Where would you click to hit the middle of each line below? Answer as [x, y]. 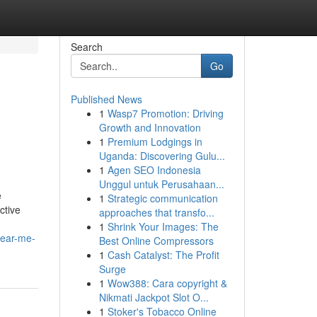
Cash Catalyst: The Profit [163, 255]
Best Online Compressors [156, 241]
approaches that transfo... [156, 212]
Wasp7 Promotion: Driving [165, 113]
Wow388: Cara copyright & [167, 283]
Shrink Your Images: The [163, 226]
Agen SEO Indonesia [154, 170]
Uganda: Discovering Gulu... [162, 156]
